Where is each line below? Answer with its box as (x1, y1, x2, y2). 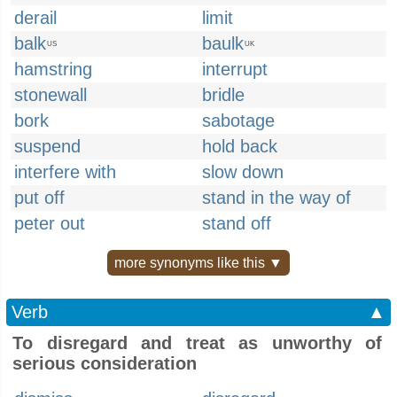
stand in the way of (202, 188, 351, 207)
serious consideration (12, 354, 197, 373)
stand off (202, 214, 271, 233)
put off (14, 188, 65, 207)
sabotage (202, 111, 275, 130)
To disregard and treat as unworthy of (12, 333, 382, 353)
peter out (14, 214, 85, 233)
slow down (202, 162, 284, 182)
